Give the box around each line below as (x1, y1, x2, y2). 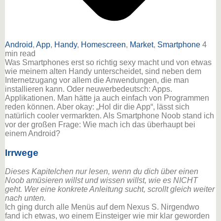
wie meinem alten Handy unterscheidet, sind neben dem (5, 67, 201, 75)
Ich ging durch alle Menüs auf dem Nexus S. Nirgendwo (5, 203, 199, 212)
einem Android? (5, 129, 60, 138)
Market (130, 40, 153, 49)
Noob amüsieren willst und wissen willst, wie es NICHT (5, 176, 198, 185)
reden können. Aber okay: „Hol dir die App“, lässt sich (5, 103, 189, 111)
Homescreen (81, 40, 126, 49)
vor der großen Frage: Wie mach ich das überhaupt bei (5, 120, 195, 129)
